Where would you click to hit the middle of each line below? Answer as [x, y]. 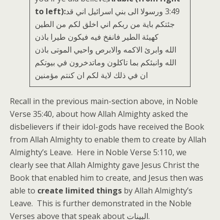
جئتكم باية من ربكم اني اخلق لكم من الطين [105, 24]
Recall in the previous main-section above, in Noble [104, 101]
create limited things [80, 191]
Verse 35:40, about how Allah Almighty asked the [99, 114]
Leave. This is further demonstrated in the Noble [101, 203]
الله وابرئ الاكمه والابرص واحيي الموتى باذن [106, 50]
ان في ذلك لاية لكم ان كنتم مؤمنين [91, 75]
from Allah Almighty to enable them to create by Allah [108, 139]
